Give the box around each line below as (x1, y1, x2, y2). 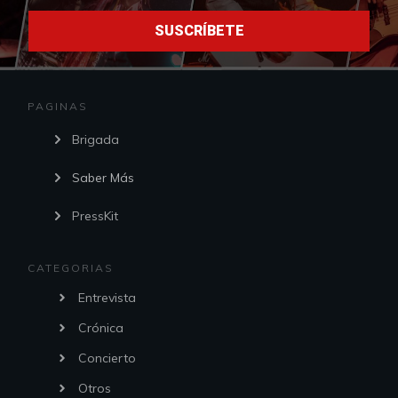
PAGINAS (28, 99, 89, 113)
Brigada (72, 131, 120, 147)
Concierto (78, 350, 137, 366)
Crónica (78, 320, 124, 336)
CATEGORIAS (28, 261, 115, 275)
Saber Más (72, 170, 135, 186)
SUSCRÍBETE (154, 22, 244, 39)
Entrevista (78, 290, 137, 306)
